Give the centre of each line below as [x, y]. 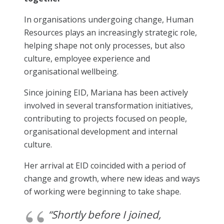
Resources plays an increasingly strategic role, [110, 32]
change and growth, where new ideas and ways [112, 178]
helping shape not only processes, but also [104, 45]
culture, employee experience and [87, 58]
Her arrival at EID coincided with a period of [105, 165]
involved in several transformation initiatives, [108, 105]
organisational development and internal [101, 131]
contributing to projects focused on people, [105, 118]
